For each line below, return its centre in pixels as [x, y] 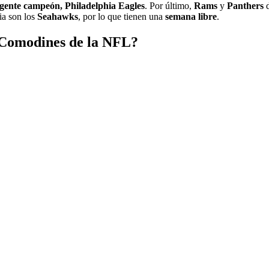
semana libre [191, 17]
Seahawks [58, 17]
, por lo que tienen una [122, 17]
